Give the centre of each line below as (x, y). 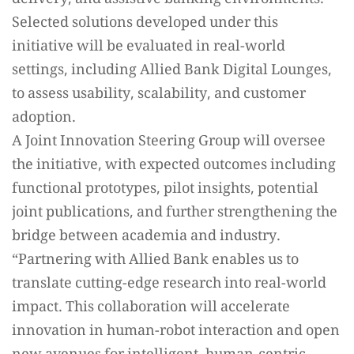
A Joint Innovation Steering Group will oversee (169, 142)
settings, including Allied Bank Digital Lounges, (172, 71)
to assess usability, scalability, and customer (159, 94)
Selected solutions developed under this (145, 23)
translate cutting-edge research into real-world (169, 284)
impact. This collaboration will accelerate (151, 308)
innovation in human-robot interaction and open (176, 331)
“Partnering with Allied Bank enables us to (155, 260)
